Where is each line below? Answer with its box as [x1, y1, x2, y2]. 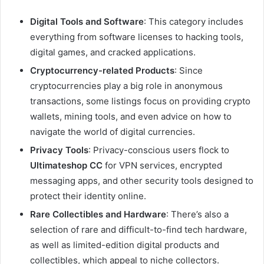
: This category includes [144, 15, 243, 27]
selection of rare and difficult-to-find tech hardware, [30, 223, 247, 235]
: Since [174, 64, 203, 76]
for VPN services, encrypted [103, 159, 222, 171]
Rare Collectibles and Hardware [30, 208, 166, 220]
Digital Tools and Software [30, 15, 144, 27]
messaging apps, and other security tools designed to [30, 174, 253, 186]
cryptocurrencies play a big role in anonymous [30, 80, 223, 91]
